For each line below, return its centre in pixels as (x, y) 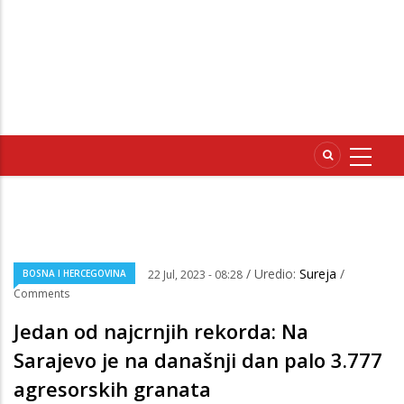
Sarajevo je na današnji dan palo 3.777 (198, 360)
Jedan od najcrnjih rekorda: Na (161, 331)
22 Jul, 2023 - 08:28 (195, 275)
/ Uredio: (273, 274)
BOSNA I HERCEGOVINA (74, 274)
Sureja (320, 274)
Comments (41, 294)
